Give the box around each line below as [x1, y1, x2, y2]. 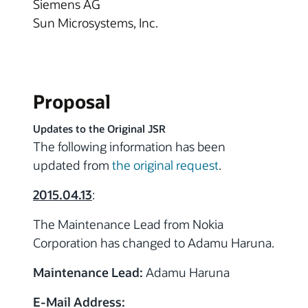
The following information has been [33, 137, 225, 155]
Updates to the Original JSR [33, 122, 166, 135]
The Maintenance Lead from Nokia [33, 215, 223, 232]
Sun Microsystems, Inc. [33, 14, 158, 31]
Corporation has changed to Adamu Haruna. [33, 234, 274, 251]
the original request [112, 156, 219, 173]
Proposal [33, 89, 111, 113]
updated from [33, 156, 112, 173]
